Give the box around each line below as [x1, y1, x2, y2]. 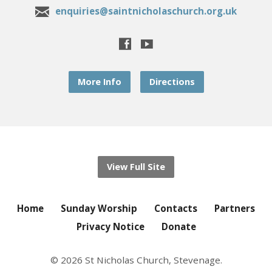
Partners [214, 202, 255, 214]
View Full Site [107, 160, 165, 172]
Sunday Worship [61, 202, 137, 214]
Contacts [154, 202, 197, 214]
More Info [77, 75, 121, 87]
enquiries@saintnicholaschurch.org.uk [55, 4, 237, 17]
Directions [149, 75, 195, 87]
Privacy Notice [76, 220, 144, 233]
